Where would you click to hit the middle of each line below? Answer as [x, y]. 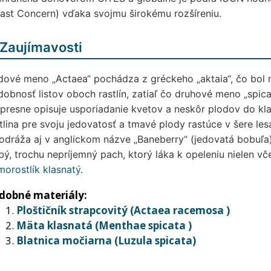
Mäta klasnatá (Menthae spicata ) [104, 225]
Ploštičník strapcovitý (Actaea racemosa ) [123, 210]
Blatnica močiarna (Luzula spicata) [106, 240]
